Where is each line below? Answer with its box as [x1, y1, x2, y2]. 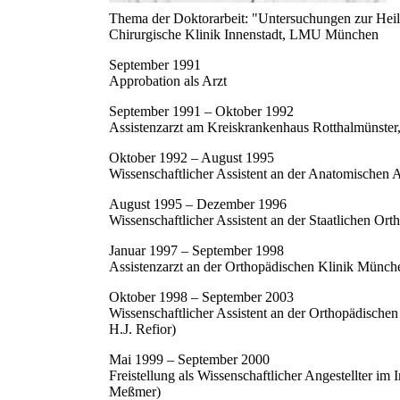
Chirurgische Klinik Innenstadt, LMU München [109, 27, 379, 43]
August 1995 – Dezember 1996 [109, 196, 290, 212]
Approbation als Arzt [109, 73, 227, 89]
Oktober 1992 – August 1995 [109, 150, 274, 166]
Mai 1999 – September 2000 [109, 352, 270, 368]
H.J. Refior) [109, 321, 176, 337]
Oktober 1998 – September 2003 [109, 289, 294, 305]
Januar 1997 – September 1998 [109, 243, 284, 259]
